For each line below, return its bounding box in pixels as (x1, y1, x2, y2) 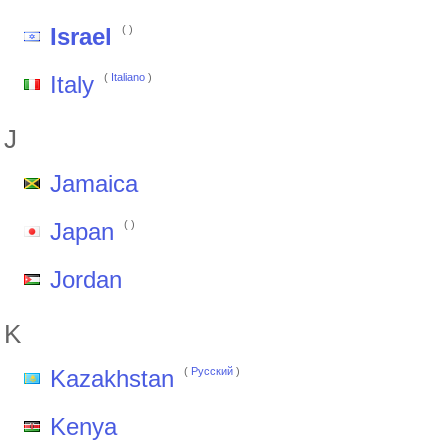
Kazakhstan (50, 365, 174, 392)
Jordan (50, 266, 122, 293)
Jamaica (50, 170, 138, 197)
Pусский (191, 365, 233, 377)
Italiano (111, 71, 145, 83)
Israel (50, 23, 112, 50)
